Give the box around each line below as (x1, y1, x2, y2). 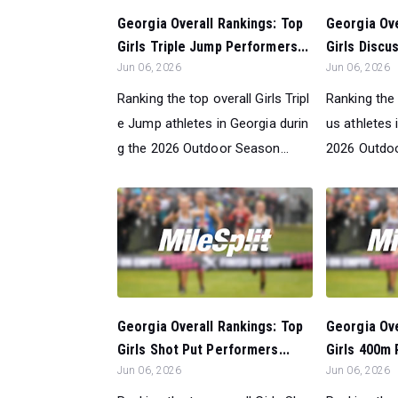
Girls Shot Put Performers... (117, 340, 290, 358)
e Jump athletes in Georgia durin (117, 115, 309, 131)
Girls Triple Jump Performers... (117, 37, 309, 55)
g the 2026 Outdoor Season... (117, 139, 289, 156)
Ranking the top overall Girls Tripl (117, 90, 310, 107)
